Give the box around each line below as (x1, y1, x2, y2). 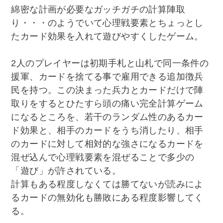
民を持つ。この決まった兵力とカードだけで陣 (11, 85, 204, 95)
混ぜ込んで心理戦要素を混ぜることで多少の (11, 152, 195, 162)
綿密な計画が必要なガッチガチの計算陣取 (11, 4, 186, 14)
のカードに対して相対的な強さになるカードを (11, 138, 204, 149)
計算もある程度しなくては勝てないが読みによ (11, 179, 204, 189)
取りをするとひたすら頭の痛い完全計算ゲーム (11, 98, 204, 109)
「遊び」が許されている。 (11, 165, 121, 176)
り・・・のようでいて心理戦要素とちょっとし (11, 17, 204, 28)
